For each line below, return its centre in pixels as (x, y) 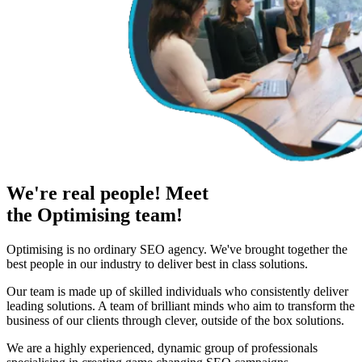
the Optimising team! (95, 215)
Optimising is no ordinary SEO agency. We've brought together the (177, 249)
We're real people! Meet (107, 193)
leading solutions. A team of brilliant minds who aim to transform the (181, 305)
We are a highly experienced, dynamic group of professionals (162, 347)
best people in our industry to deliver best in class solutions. (157, 263)
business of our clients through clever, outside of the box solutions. (175, 320)
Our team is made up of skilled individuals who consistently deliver (177, 291)
